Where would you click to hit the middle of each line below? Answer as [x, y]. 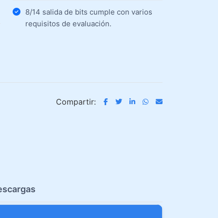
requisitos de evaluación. [68, 24]
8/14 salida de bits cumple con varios [89, 12]
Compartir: [76, 101]
